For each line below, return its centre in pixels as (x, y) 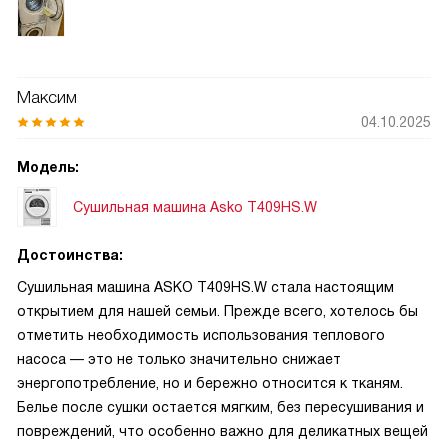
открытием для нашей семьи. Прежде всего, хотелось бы (217, 311)
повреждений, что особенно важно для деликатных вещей (222, 431)
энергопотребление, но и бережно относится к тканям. (210, 383)
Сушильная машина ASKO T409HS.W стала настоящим (205, 287)
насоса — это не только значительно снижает (179, 359)
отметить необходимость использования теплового (201, 335)
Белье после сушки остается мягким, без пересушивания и (220, 407)
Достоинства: (70, 255)
